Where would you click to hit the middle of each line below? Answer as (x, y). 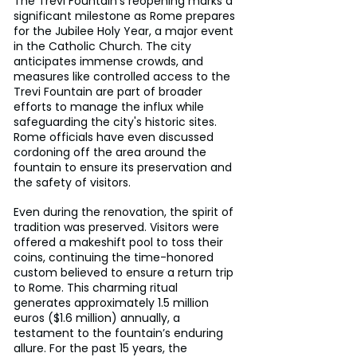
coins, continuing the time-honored (115, 257)
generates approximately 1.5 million (113, 302)
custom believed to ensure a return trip (125, 272)
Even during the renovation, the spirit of (125, 212)
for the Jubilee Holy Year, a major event (125, 31)
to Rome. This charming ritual (97, 287)
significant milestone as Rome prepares (126, 16)
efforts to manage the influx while (110, 106)
